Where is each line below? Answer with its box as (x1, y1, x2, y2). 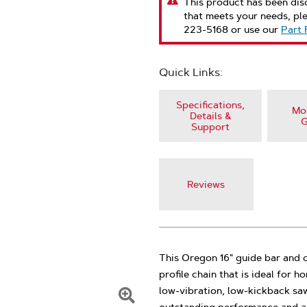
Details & (189, 110, 232, 122)
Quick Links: (159, 66, 223, 79)
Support (191, 121, 230, 133)
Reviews (187, 178, 225, 191)
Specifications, (176, 99, 245, 111)
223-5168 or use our (184, 23, 281, 36)
